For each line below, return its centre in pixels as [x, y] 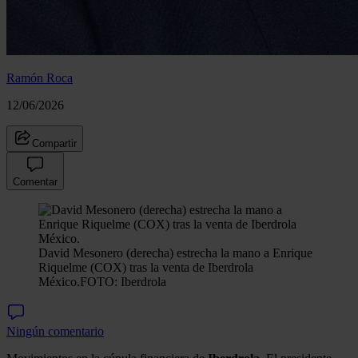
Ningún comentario [55, 331]
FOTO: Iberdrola [123, 281]
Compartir [54, 143]
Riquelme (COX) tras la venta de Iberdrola [146, 267]
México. [59, 281]
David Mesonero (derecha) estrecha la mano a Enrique [175, 253]
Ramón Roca [40, 78]
